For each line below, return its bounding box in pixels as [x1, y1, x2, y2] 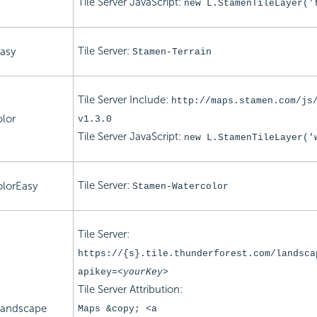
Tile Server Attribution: [77, 282, 183, 296]
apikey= [77, 266, 117, 277]
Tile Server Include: [77, 93, 171, 106]
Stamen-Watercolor [132, 180, 229, 192]
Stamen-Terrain [132, 46, 212, 57]
